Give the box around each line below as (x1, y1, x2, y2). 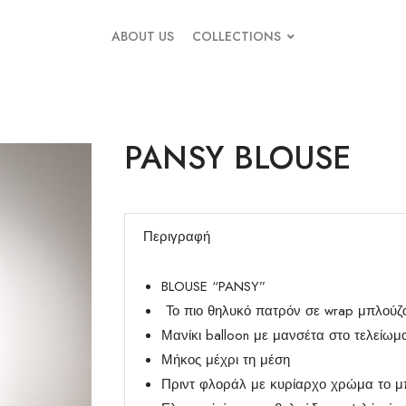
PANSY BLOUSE (123, 135, 351, 180)
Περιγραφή (142, 227, 210, 246)
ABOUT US (111, 27, 174, 45)
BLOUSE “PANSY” (160, 276, 266, 296)
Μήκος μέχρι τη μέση (160, 350, 290, 370)
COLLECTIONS (192, 27, 281, 45)
